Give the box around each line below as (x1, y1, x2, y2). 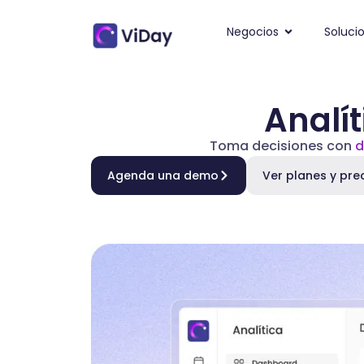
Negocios (226, 23, 279, 40)
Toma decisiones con (209, 136, 355, 155)
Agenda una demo (107, 167, 219, 184)
